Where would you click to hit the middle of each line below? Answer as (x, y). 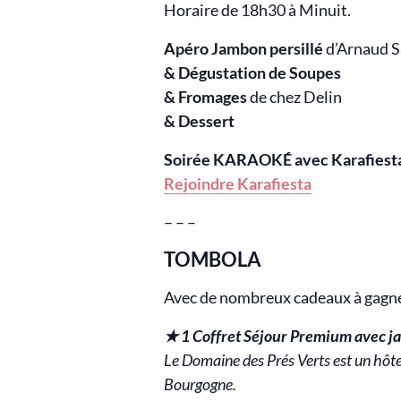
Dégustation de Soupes (260, 73)
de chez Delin (296, 97)
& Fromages (207, 97)
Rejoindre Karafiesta (238, 184)
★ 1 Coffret (204, 335)
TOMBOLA (213, 260)
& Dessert (199, 121)
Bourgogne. (200, 384)
